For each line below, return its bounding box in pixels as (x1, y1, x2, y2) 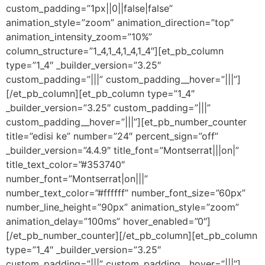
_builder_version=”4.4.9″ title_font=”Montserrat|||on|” (6, 144, 239, 156)
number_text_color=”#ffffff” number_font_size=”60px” (6, 186, 245, 199)
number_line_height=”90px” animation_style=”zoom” (6, 201, 239, 213)
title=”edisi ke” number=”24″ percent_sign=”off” (6, 130, 218, 142)
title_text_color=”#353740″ (6, 158, 125, 170)
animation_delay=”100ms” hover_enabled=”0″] (6, 215, 211, 227)
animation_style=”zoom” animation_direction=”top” (6, 16, 234, 28)
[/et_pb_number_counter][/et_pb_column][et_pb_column (6, 229, 257, 241)
